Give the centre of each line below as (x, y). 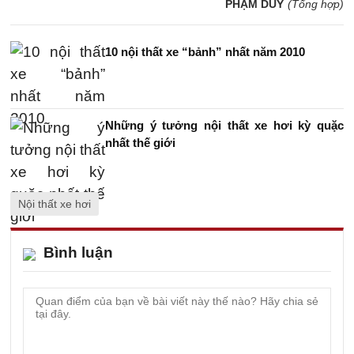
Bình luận (78, 252)
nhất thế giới (140, 143)
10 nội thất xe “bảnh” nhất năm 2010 (205, 52)
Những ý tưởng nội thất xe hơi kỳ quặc (224, 125)
